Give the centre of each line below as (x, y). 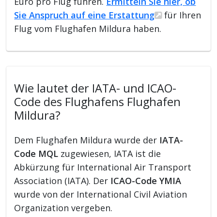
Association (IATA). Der (62, 180)
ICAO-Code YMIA (146, 180)
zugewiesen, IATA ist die (110, 153)
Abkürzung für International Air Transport (103, 167)
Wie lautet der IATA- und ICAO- (95, 88)
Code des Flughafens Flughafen (98, 101)
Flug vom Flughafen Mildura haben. (88, 28)
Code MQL (36, 153)
